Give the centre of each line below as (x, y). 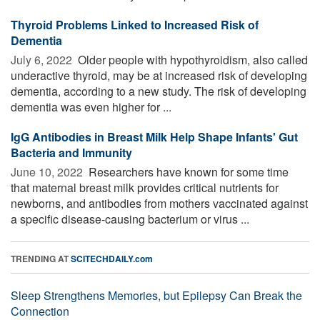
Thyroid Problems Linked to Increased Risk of (135, 24)
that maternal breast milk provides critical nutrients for (145, 187)
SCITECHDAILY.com (112, 258)
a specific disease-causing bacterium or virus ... (130, 219)
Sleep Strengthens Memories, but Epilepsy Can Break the (156, 295)
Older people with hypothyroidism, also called (191, 59)
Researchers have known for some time (187, 171)
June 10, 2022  (48, 171)
